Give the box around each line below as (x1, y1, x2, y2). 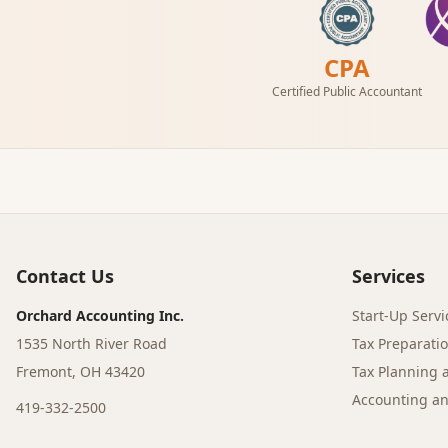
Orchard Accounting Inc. (16, 306, 184, 325)
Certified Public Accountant (271, 83, 422, 100)
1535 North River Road (16, 334, 167, 353)
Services (352, 264, 425, 288)
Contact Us (16, 264, 114, 288)
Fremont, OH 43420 (16, 362, 145, 381)
